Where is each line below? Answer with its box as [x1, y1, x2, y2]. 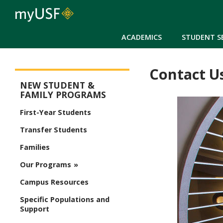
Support [20, 204, 49, 214]
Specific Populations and [20, 195, 110, 205]
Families [20, 142, 50, 152]
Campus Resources [20, 177, 89, 187]
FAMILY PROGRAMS [20, 89, 106, 101]
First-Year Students [20, 108, 91, 117]
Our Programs [20, 160, 71, 170]
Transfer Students [20, 125, 87, 135]
